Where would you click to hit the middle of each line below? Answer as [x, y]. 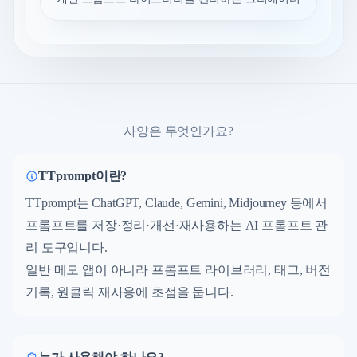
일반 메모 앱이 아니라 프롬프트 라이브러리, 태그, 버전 [178, 269]
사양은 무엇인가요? [178, 131]
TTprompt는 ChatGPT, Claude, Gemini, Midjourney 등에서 [177, 202]
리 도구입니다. [67, 247]
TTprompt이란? [83, 175]
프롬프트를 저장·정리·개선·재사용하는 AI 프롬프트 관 [177, 225]
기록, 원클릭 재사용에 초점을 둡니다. [129, 292]
